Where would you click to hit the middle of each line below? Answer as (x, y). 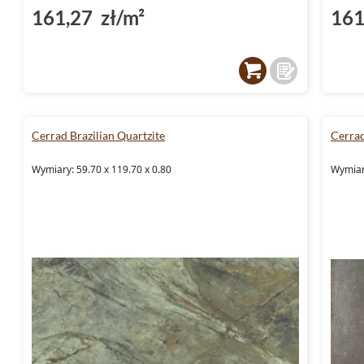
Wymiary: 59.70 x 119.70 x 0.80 (102, 169)
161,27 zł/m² (88, 17)
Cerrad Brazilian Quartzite (98, 135)
